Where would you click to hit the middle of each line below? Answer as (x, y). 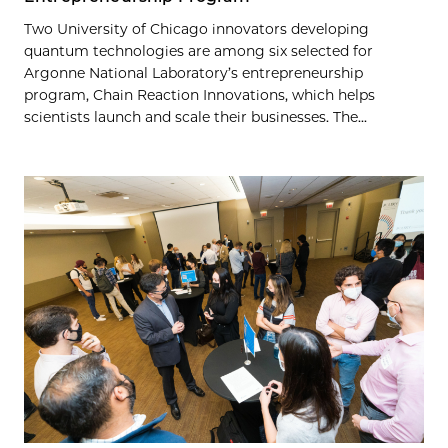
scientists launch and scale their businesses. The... (195, 117)
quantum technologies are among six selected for (198, 51)
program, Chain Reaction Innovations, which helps (199, 95)
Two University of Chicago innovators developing (196, 29)
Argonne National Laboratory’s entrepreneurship (193, 73)
